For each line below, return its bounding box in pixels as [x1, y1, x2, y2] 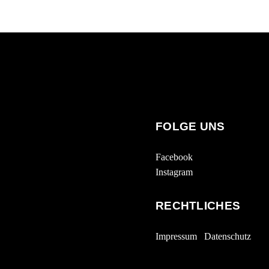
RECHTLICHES [156, 199, 241, 212]
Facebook [156, 151, 193, 162]
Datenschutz [204, 231, 251, 241]
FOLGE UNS [156, 119, 225, 133]
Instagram [156, 166, 193, 177]
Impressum [156, 231, 197, 241]
